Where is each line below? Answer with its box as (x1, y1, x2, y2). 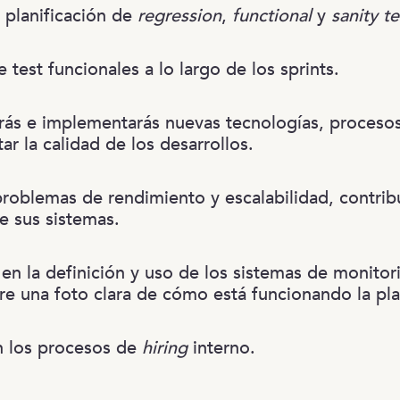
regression (137, 3, 221, 28)
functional (232, 3, 312, 28)
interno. (187, 335, 255, 360)
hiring (142, 335, 187, 360)
